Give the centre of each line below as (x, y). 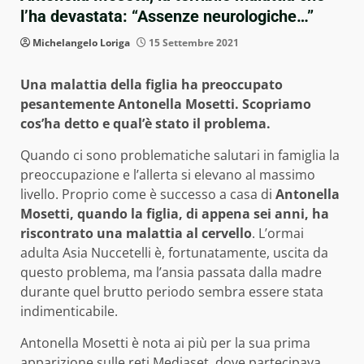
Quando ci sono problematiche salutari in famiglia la (180, 156)
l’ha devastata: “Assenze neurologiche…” (167, 17)
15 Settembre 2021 (193, 43)
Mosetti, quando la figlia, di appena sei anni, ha (175, 214)
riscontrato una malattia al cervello (136, 234)
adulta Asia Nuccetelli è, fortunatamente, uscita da (174, 253)
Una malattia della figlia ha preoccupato (152, 85)
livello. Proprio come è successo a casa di (148, 195)
